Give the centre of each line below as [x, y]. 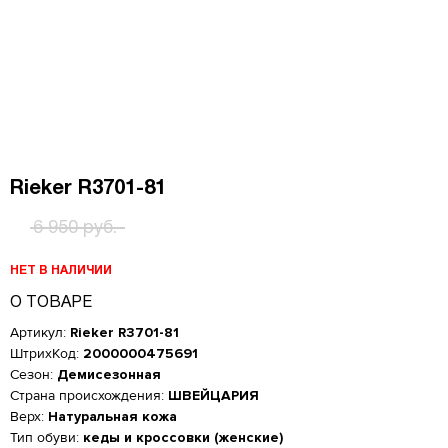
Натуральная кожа [112, 417]
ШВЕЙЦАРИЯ [213, 396]
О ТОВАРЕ [51, 303]
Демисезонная [109, 375]
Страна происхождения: [89, 396]
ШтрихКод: [46, 354]
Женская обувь [224, 419]
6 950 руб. [75, 229]
